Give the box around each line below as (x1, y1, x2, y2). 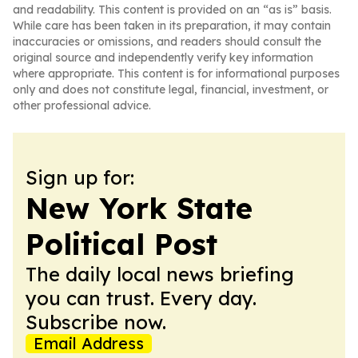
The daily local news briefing (26, 262, 294, 286)
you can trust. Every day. (26, 286, 257, 310)
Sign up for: (26, 165, 134, 189)
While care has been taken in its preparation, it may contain (13, 18, 331, 33)
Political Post (26, 226, 217, 262)
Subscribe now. (26, 310, 166, 334)
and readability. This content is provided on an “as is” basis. (13, 2, 332, 17)
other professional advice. (13, 98, 151, 113)
